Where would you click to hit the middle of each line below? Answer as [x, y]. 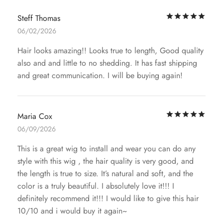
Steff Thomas [39, 18]
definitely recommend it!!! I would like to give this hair [108, 199]
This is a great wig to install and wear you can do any [107, 149]
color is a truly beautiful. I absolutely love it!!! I [96, 186]
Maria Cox [35, 116]
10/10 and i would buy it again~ [72, 211]
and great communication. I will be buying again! [100, 76]
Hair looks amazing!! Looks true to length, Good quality [111, 51]
